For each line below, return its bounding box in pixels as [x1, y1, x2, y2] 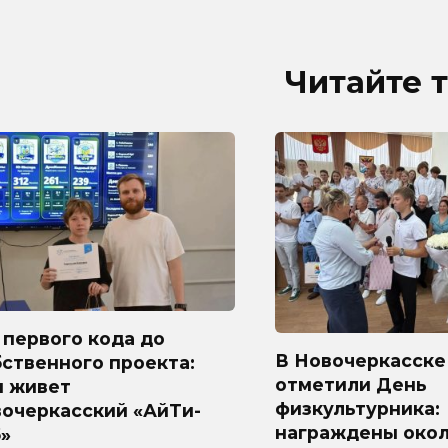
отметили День [275, 373, 427, 395]
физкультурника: [275, 397, 440, 419]
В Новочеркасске [275, 349, 446, 371]
